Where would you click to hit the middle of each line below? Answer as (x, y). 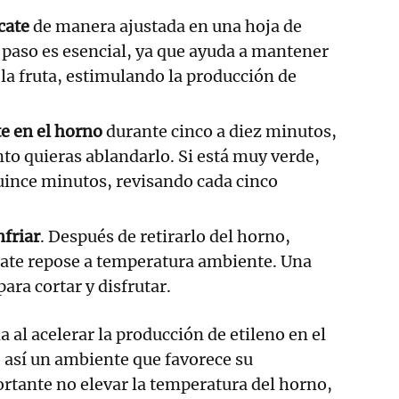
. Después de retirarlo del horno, (165, 236)
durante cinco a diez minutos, (220, 131)
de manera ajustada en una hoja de (166, 26)
